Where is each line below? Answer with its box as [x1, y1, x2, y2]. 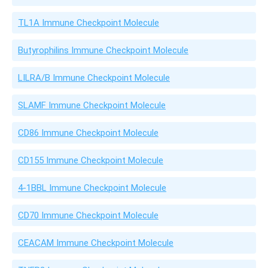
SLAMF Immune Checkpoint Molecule [18, 100, 166, 111]
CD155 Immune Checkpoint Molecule [18, 155, 163, 166]
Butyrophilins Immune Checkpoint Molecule [18, 45, 188, 56]
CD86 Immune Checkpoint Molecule [18, 127, 159, 138]
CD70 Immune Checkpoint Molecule [18, 210, 159, 221]
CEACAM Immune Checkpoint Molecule [18, 237, 173, 248]
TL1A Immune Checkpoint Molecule [18, 17, 159, 28]
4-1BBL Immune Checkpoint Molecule [18, 182, 166, 193]
